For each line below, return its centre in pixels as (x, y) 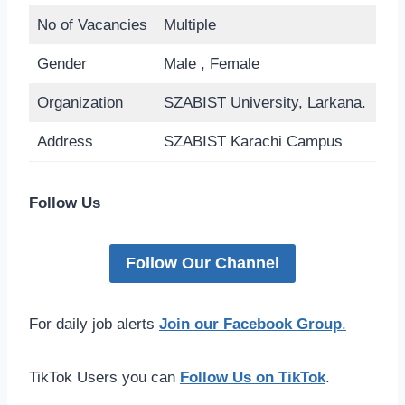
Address (65, 142)
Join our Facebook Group (250, 324)
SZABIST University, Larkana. (264, 103)
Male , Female (211, 64)
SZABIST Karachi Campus (253, 142)
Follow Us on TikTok (253, 377)
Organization (80, 103)
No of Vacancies (92, 25)
